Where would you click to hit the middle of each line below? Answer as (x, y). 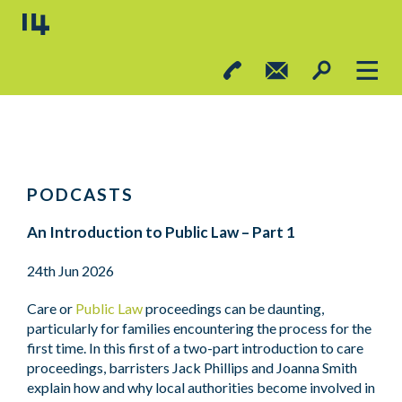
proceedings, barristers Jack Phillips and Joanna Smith (192, 367)
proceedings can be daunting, (233, 308)
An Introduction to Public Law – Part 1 (161, 232)
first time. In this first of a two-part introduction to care (195, 348)
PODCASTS (80, 194)
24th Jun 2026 (70, 271)
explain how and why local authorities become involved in (201, 387)
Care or (51, 308)
